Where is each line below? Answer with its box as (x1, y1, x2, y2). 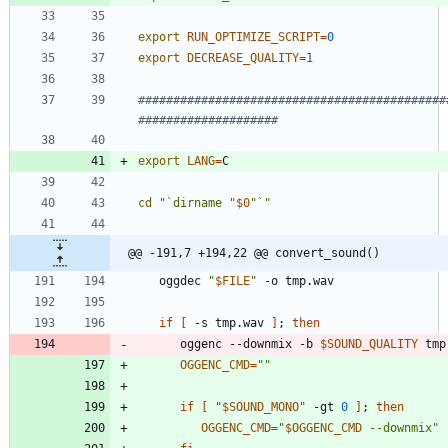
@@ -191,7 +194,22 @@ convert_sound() (128, 245, 380, 260)
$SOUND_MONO (222, 399, 299, 414)
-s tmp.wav (187, 315, 271, 330)
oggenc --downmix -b (180, 336, 320, 351)
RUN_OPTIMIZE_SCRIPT (187, 29, 320, 44)
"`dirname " (159, 195, 236, 210)
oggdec (159, 273, 208, 288)
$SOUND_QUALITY (320, 336, 418, 351)
